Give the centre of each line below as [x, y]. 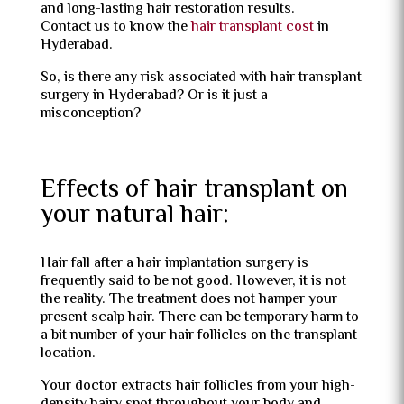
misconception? [92, 114]
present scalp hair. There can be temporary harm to [199, 318]
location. [69, 354]
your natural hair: [134, 216]
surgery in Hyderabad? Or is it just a [154, 96]
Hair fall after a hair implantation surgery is [174, 264]
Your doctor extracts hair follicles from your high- [197, 386]
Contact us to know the [115, 28]
